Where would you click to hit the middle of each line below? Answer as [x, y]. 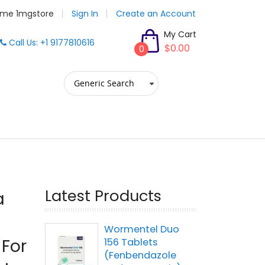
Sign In [85, 14]
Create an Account [156, 14]
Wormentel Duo [142, 229]
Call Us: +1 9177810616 [51, 43]
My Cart [180, 34]
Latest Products [103, 196]
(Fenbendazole [140, 255]
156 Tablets [131, 242]
